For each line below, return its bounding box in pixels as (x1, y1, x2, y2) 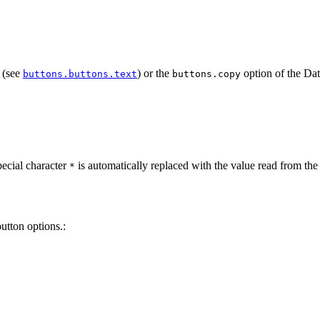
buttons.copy (172, 68, 241, 79)
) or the (137, 66, 172, 79)
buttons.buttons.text (23, 68, 137, 79)
